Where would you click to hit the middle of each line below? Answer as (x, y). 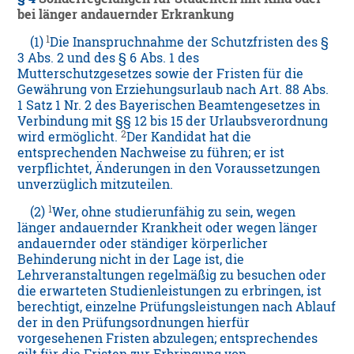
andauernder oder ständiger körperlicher (143, 244)
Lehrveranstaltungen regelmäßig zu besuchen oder (172, 275)
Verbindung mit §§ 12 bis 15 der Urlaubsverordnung (173, 121)
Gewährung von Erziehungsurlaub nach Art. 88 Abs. (173, 90)
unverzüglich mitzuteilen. (96, 185)
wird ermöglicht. (70, 137)
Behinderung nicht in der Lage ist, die (131, 260)
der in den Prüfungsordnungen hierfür (134, 323)
